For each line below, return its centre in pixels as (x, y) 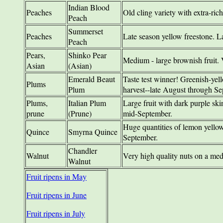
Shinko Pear (87, 55)
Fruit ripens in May (56, 176)
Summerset (86, 31)
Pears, (36, 55)
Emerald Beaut (92, 79)
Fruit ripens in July (56, 213)
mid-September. (148, 113)
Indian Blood (89, 7)
